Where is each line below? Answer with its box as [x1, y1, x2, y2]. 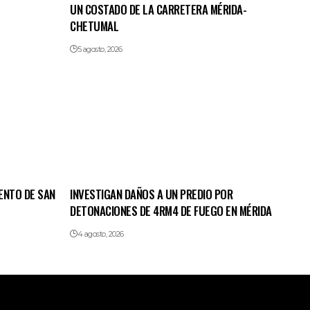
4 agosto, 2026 [77, 229, 124, 239]
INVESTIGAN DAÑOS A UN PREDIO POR [70, 185, 233, 203]
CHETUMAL [70, 17, 119, 35]
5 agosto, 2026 [77, 44, 122, 55]
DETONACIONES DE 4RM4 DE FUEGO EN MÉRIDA [70, 202, 272, 220]
